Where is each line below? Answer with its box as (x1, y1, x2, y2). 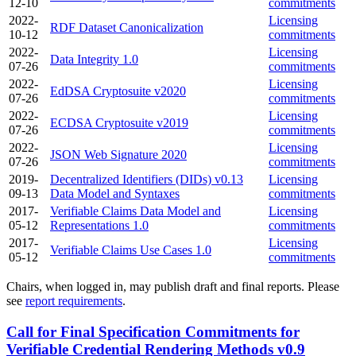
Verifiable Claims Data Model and (50, 204, 221, 219)
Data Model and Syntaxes (50, 187, 180, 201)
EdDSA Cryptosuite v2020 (50, 84, 186, 99)
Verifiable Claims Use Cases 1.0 (50, 243, 211, 257)
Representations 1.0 (50, 219, 149, 233)
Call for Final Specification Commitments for (6, 323, 300, 340)
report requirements (25, 294, 122, 308)
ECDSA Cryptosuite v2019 (50, 116, 188, 130)
